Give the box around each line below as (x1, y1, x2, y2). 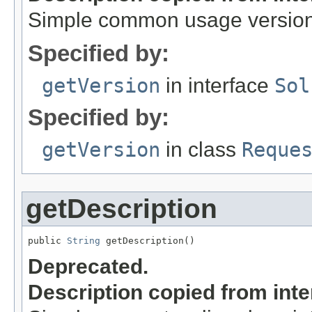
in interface (160, 73, 274, 97)
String (67, 235, 100, 246)
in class (160, 137, 242, 161)
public (28, 235, 67, 246)
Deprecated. (28, 254, 148, 278)
